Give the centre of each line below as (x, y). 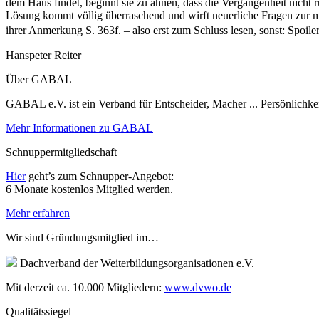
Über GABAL (39, 79)
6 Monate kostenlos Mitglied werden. (89, 189)
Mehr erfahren (38, 213)
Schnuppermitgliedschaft (61, 152)
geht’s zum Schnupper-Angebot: (100, 176)
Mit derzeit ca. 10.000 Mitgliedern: (85, 287)
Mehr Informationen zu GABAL (79, 127)
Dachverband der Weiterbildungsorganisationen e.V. (136, 263)
